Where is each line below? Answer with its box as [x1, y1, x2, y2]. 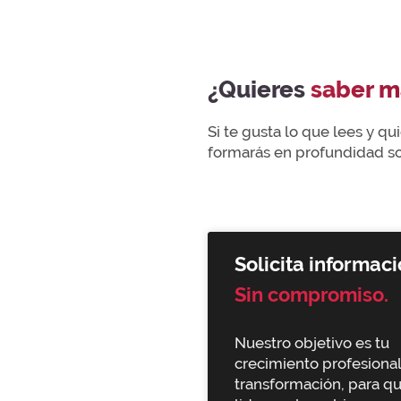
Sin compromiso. [235, 283, 388, 306]
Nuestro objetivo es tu [235, 334, 389, 353]
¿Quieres [208, 75, 311, 104]
